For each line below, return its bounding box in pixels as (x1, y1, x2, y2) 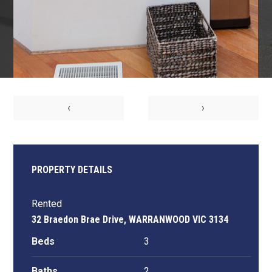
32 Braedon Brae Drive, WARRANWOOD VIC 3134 (32, 214, 229, 226)
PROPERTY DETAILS (32, 164, 113, 176)
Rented (32, 198, 63, 210)
